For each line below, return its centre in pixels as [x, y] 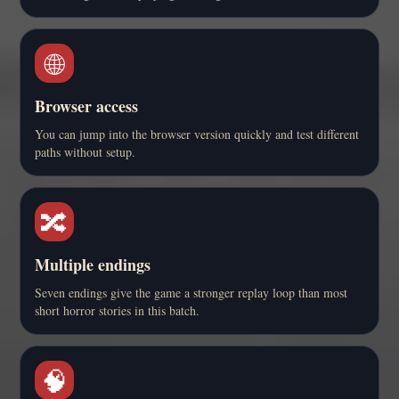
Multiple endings [93, 265]
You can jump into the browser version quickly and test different [197, 134]
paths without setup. [85, 152]
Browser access [86, 106]
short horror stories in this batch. [117, 311]
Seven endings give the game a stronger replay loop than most [191, 293]
